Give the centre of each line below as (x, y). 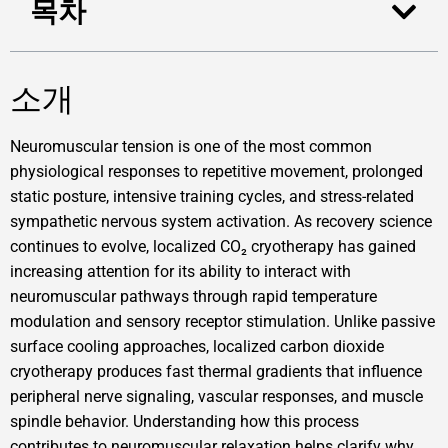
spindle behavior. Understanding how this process (184, 422)
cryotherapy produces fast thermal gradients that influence (216, 372)
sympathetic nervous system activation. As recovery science (221, 222)
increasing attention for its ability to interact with (180, 272)
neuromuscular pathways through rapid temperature (193, 297)
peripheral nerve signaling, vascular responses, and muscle (216, 397)
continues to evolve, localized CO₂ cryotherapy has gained (213, 247)
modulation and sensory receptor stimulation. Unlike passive (222, 322)
